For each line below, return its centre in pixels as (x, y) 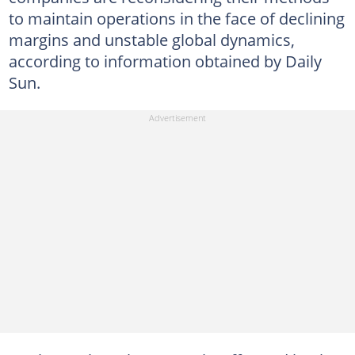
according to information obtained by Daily (165, 61)
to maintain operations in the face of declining (176, 18)
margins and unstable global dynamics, (151, 39)
